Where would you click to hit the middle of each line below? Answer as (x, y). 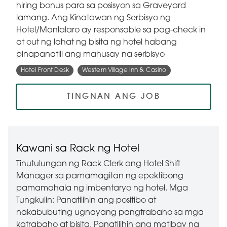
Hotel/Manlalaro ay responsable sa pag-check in (111, 31)
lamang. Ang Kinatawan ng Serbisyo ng (93, 18)
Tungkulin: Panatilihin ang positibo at (86, 201)
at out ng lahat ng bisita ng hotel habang (97, 43)
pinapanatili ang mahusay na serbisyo (90, 55)
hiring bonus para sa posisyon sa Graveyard (101, 6)
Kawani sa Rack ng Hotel (78, 149)
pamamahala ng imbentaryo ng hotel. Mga (102, 189)
